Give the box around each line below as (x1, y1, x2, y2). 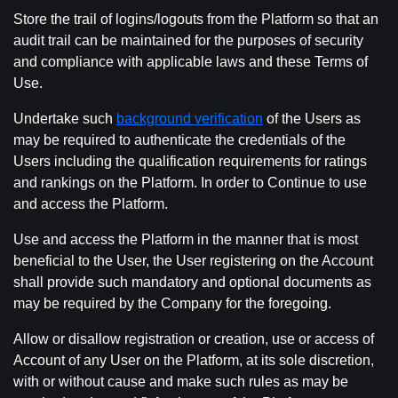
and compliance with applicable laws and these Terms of (13, 54, 368, 69)
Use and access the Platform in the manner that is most (13, 232, 358, 247)
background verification (116, 111, 263, 126)
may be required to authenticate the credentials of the (13, 132, 346, 147)
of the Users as (263, 111, 361, 126)
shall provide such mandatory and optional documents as (13, 275, 371, 290)
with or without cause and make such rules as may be (13, 374, 348, 389)
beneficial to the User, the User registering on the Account (13, 253, 373, 268)
